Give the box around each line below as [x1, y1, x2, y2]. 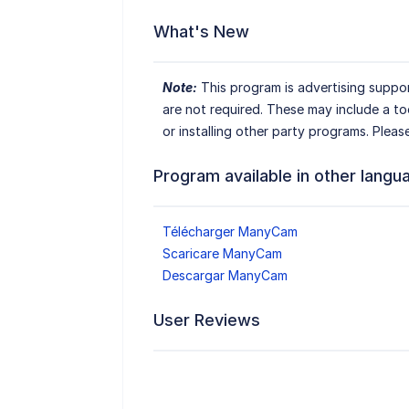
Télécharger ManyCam [162, 224, 298, 240]
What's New [152, 22, 249, 42]
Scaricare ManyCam [162, 246, 282, 262]
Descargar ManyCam [162, 267, 288, 284]
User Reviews [152, 310, 260, 330]
